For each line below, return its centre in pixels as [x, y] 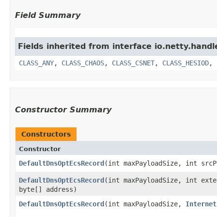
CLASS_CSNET [133, 63]
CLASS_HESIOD [186, 63]
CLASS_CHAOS [83, 63]
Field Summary [48, 15]
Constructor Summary [63, 109]
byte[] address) [48, 189]
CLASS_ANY [36, 63]
